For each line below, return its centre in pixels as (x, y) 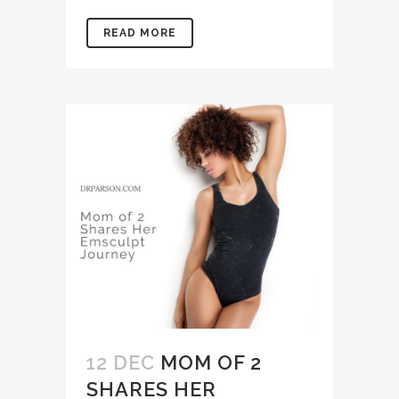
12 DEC (121, 362)
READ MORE (140, 33)
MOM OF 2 (211, 362)
